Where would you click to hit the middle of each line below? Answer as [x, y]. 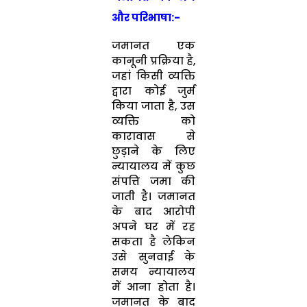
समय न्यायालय [153, 271]
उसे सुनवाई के [153, 256]
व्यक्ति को [153, 121]
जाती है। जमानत [153, 196]
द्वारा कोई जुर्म [153, 90]
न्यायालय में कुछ [153, 166]
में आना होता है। [153, 286]
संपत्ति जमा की [153, 181]
